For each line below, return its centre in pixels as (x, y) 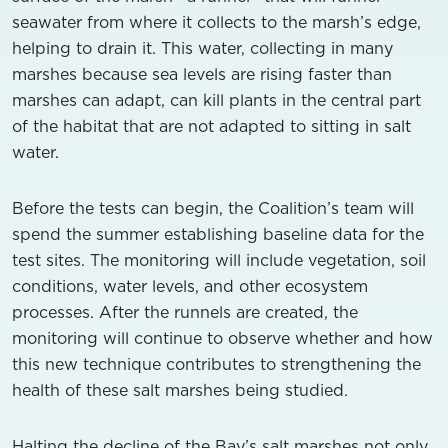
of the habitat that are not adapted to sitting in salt (211, 125)
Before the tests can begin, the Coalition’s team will (213, 207)
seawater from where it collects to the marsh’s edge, (216, 21)
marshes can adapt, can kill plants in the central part (216, 99)
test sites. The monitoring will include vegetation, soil (219, 259)
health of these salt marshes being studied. (180, 389)
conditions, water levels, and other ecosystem (190, 285)
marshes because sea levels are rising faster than (202, 73)
